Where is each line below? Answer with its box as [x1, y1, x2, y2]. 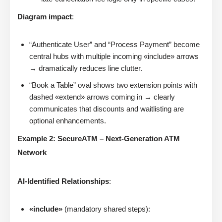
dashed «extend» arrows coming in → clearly [29, 93, 175, 102]
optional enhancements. [29, 116, 106, 125]
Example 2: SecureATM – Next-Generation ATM [17, 134, 180, 143]
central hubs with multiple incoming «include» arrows [29, 52, 199, 61]
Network [17, 148, 47, 157]
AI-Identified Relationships [17, 177, 109, 186]
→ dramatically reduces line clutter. [29, 64, 142, 73]
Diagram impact [17, 12, 72, 21]
